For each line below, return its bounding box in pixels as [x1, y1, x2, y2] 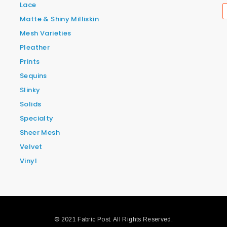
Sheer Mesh [20, 128, 60, 138]
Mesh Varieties [20, 28, 71, 39]
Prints [20, 57, 40, 67]
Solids [20, 99, 42, 109]
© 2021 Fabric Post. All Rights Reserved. [54, 216, 173, 223]
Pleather [20, 43, 50, 53]
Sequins [20, 71, 47, 81]
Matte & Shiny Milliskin [20, 14, 99, 24]
